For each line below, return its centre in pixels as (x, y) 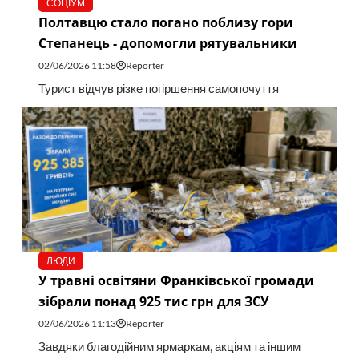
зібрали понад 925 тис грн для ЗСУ (153, 302)
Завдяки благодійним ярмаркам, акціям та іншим (169, 347)
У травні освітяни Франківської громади (176, 281)
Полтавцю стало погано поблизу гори (165, 23)
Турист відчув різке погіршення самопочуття (158, 89)
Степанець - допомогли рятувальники (167, 44)
